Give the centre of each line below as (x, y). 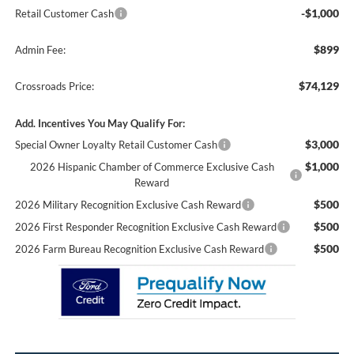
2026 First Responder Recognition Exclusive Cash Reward (145, 226)
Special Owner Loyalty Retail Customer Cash (116, 144)
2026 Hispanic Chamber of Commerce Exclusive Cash (152, 166)
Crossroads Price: (54, 86)
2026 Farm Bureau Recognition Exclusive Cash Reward (139, 249)
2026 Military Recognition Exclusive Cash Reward (128, 204)
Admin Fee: (40, 49)
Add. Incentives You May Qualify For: (100, 123)
